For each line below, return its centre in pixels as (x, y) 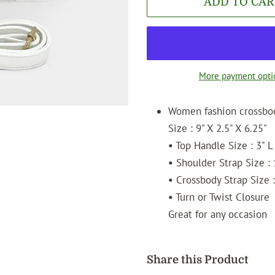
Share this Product (198, 260)
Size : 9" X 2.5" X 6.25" (218, 128)
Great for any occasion (219, 214)
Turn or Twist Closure (221, 197)
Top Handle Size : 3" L (223, 145)
